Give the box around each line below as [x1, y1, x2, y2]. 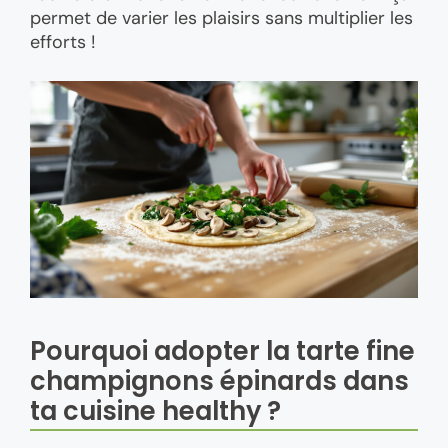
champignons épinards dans [30, 363, 409, 400]
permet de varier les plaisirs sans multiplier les [30, 6, 413, 31]
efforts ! [30, 30, 96, 55]
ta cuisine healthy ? [30, 393, 281, 430]
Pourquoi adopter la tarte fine [30, 333, 415, 370]
